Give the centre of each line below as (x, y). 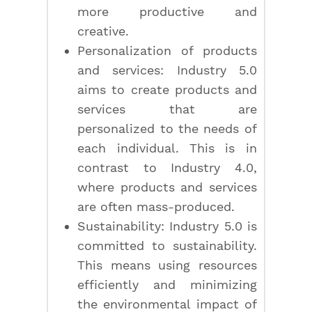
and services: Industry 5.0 (167, 70)
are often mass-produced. (156, 206)
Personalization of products (167, 50)
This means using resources (167, 265)
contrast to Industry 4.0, (167, 167)
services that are (167, 109)
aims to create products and (167, 89)
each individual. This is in (167, 148)
